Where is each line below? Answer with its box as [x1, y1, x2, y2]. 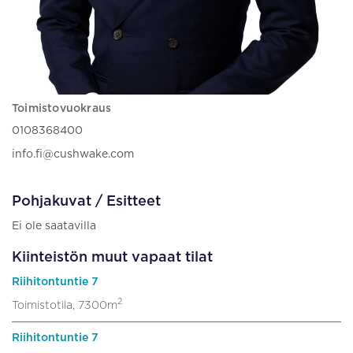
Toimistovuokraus [12, 102, 112, 114]
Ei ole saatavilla [12, 220, 96, 232]
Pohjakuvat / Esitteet [12, 194, 161, 209]
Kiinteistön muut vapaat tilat [12, 250, 213, 265]
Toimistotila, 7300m [12, 299, 117, 311]
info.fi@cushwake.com [12, 148, 134, 160]
